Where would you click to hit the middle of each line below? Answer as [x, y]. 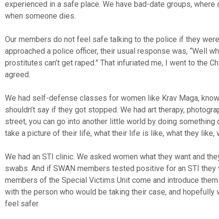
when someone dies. [40, 16]
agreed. [18, 74]
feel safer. [22, 203]
